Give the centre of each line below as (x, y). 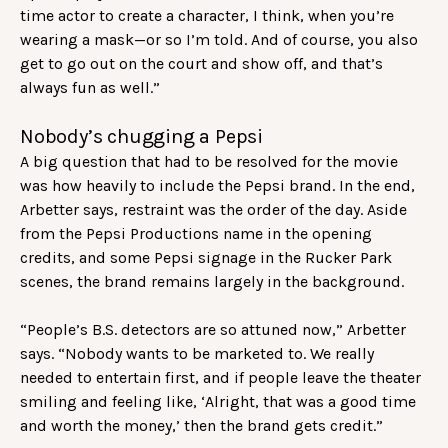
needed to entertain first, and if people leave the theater (220, 377)
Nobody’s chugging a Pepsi (141, 136)
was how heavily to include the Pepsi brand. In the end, (217, 185)
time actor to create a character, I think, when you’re (207, 15)
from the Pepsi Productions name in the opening (196, 233)
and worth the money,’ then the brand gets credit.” (203, 425)
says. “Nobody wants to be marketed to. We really (197, 353)
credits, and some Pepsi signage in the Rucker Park (206, 257)
